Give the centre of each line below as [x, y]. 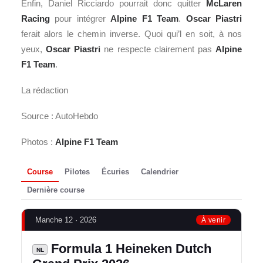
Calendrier [160, 172]
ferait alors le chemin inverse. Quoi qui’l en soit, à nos [131, 33]
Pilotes [77, 172]
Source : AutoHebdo [60, 116]
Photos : [38, 141]
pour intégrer [80, 18]
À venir [213, 220]
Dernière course [56, 190]
